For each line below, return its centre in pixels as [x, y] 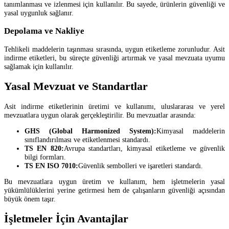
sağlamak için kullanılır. [39, 66]
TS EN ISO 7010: [51, 165]
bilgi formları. [45, 157]
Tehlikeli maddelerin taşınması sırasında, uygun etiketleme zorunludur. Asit [114, 49]
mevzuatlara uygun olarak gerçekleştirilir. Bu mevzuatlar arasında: [100, 115]
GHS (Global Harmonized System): [90, 131]
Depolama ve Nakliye [44, 31]
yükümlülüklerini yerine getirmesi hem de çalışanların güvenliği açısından [114, 190]
